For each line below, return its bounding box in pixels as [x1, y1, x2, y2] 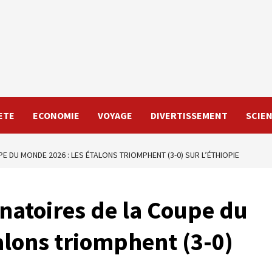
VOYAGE [98, 109, 132, 121]
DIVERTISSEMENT [151, 109, 228, 121]
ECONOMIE [33, 109, 80, 121]
